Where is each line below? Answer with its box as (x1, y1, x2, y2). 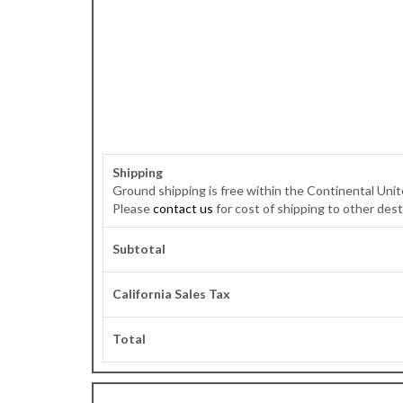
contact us (153, 201, 213, 216)
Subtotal (112, 241, 166, 256)
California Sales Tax (112, 286, 230, 301)
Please (112, 201, 153, 216)
